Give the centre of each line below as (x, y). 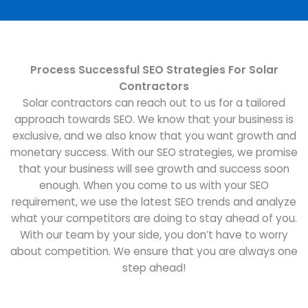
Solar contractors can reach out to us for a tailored (154, 103)
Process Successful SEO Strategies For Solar (154, 70)
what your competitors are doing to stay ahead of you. (154, 219)
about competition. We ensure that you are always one (154, 252)
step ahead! (154, 268)
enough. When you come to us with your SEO (154, 186)
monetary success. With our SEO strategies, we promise (154, 153)
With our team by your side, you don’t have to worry (154, 235)
